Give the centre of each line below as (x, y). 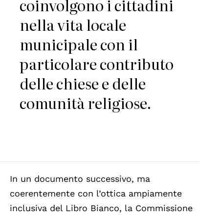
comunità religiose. (86, 103)
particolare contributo (97, 64)
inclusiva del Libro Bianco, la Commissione (101, 208)
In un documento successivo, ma (80, 179)
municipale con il (79, 44)
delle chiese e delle (83, 83)
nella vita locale (73, 25)
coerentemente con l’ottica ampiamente (96, 194)
